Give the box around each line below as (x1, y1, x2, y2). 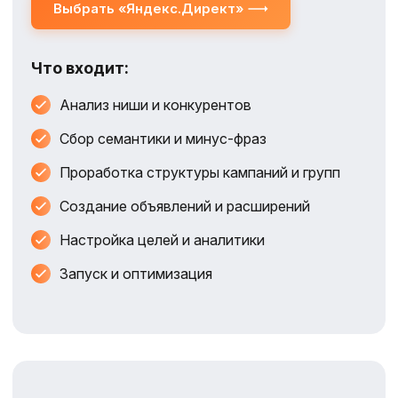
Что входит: (31, 59, 129, 77)
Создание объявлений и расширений (60, 197, 310, 215)
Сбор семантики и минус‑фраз (60, 130, 267, 147)
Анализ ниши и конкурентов (60, 96, 251, 114)
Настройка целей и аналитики (60, 231, 265, 249)
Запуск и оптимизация (60, 265, 212, 283)
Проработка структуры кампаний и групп (60, 163, 340, 181)
